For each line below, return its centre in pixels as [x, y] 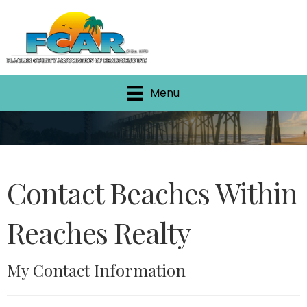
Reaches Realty [99, 233]
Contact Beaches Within [152, 193]
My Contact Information [96, 270]
